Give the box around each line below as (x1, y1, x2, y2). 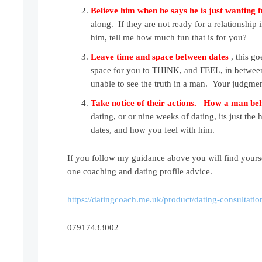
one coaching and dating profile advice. (67, 167, 213, 177)
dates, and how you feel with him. (91, 125, 215, 135)
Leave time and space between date (91, 52, 226, 62)
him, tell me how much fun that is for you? (91, 33, 247, 43)
